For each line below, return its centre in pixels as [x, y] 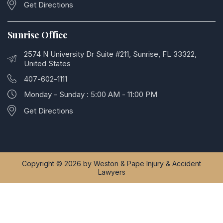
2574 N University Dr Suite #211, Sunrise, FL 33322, [110, 54]
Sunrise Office [38, 35]
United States [47, 63]
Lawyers [111, 172]
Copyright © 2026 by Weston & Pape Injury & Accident [111, 164]
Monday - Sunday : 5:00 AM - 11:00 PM [91, 94]
